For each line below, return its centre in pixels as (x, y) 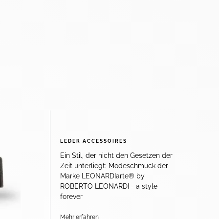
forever (71, 197)
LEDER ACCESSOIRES (94, 141)
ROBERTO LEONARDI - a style (109, 186)
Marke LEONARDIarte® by (102, 176)
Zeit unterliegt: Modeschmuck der (114, 166)
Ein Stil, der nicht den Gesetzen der (116, 155)
